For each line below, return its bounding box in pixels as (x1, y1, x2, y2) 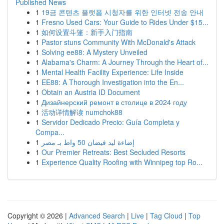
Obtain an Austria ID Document (41, 87, 140, 97)
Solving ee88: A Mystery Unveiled (41, 47, 147, 57)
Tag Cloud (150, 210, 182, 220)
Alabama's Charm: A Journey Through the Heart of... (41, 57, 208, 67)
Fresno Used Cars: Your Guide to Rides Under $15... (41, 17, 208, 27)
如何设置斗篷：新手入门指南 (41, 27, 132, 37)
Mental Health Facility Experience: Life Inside (41, 67, 183, 77)
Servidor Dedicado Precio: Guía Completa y (41, 117, 179, 127)
